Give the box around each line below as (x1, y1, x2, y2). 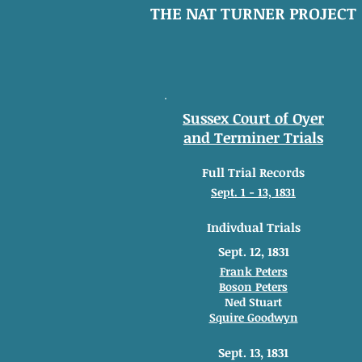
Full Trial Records (202, 164, 305, 180)
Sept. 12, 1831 (217, 243, 289, 259)
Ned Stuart (225, 294, 282, 309)
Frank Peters (219, 263, 288, 279)
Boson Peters (219, 279, 288, 294)
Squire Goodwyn (208, 309, 298, 325)
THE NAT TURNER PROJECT (149, 2, 356, 24)
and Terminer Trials (183, 128, 323, 147)
